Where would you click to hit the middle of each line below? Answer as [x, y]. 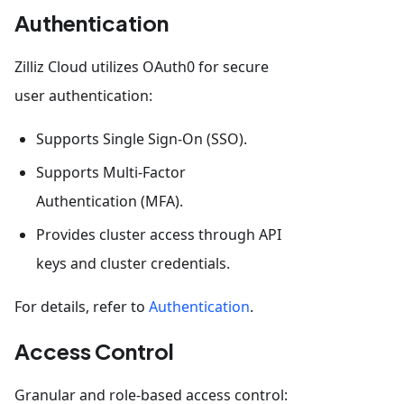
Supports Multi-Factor [111, 172]
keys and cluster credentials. [133, 263]
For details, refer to [82, 306]
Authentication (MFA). [110, 201]
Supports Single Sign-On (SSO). [142, 138]
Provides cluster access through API [159, 234]
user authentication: [83, 95]
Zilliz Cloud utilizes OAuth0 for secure [142, 66]
